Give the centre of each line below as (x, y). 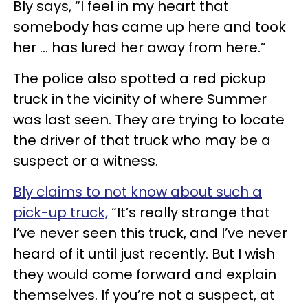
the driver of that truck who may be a (142, 140)
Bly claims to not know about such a (137, 191)
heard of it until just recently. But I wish (144, 253)
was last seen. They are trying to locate (149, 119)
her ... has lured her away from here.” (141, 47)
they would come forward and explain (145, 274)
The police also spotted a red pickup (140, 78)
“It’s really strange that (189, 212)
